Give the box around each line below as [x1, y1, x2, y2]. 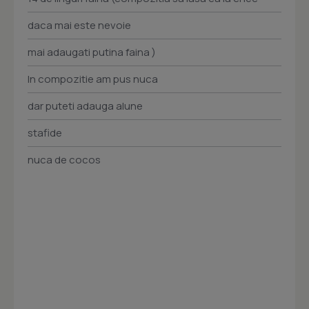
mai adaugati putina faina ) [28, 45, 156, 60]
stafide [28, 126, 62, 141]
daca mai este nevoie [28, 18, 131, 33]
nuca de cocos [28, 152, 101, 168]
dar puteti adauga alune [28, 99, 143, 114]
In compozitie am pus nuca [28, 72, 158, 87]
